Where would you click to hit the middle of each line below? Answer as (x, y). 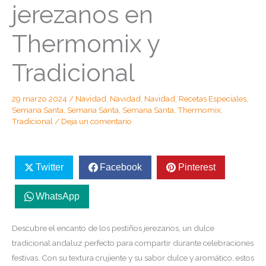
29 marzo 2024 (40, 98)
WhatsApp (57, 197)
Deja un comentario (96, 121)
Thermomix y (86, 43)
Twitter (49, 167)
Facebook (121, 167)
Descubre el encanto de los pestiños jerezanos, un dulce (113, 228)
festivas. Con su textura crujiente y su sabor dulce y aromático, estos (133, 258)
